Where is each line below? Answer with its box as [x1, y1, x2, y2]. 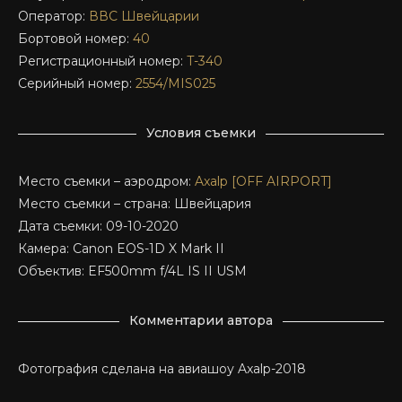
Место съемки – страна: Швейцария [18, 196, 251, 213]
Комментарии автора [129, 312, 273, 329]
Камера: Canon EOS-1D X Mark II [18, 240, 224, 258]
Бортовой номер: [18, 31, 133, 48]
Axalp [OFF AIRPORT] [195, 173, 332, 190]
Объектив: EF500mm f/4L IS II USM [18, 263, 247, 280]
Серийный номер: [18, 75, 135, 92]
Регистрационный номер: [18, 53, 187, 70]
